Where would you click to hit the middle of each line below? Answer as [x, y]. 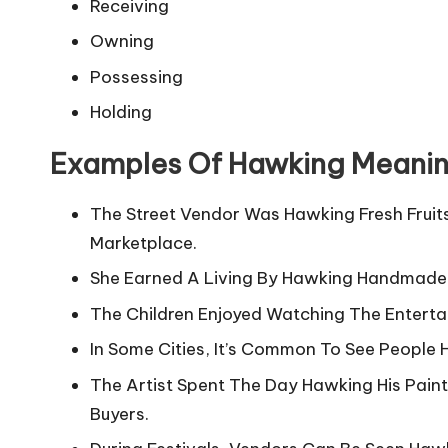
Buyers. [119, 413]
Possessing [136, 76]
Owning [122, 41]
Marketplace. [143, 243]
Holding [121, 112]
